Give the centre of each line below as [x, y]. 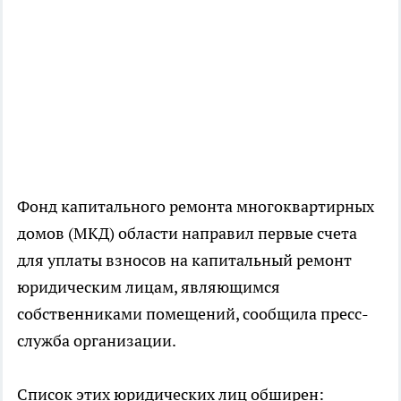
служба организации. [97, 340]
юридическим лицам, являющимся [149, 286]
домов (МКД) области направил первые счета [187, 233]
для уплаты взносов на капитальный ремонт [184, 260]
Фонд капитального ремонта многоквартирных [196, 206]
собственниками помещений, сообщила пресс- [193, 313]
